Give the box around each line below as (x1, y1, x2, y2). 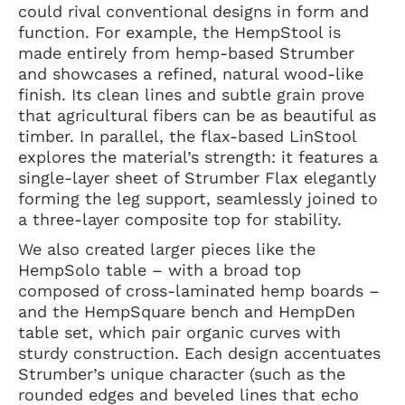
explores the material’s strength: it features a (18, 146, 378, 166)
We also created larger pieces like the (18, 239, 316, 259)
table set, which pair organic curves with (18, 322, 341, 342)
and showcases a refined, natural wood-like (18, 63, 363, 83)
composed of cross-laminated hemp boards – (18, 280, 380, 300)
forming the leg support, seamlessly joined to (18, 188, 378, 208)
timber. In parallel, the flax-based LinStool (18, 126, 356, 146)
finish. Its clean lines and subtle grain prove (18, 84, 364, 104)
